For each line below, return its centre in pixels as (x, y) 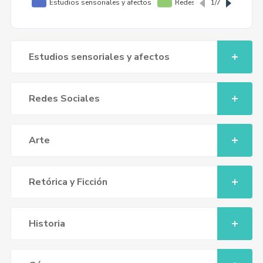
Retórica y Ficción (68, 182)
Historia (47, 224)
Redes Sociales (64, 99)
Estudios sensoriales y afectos (99, 57)
